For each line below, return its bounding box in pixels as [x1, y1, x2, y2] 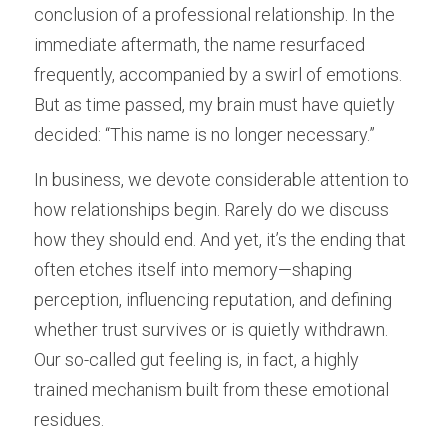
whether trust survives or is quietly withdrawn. [34, 319, 388, 340]
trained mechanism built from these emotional [34, 379, 389, 400]
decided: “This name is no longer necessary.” [34, 124, 375, 145]
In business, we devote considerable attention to [34, 169, 409, 190]
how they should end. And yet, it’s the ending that [34, 229, 406, 250]
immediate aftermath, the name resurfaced [34, 34, 365, 55]
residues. [34, 409, 104, 430]
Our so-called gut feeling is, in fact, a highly [34, 349, 359, 370]
